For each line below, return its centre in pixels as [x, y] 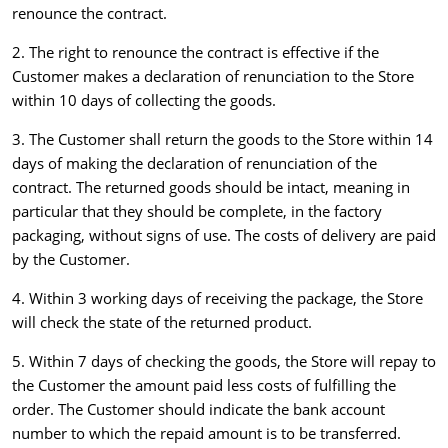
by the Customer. [71, 259]
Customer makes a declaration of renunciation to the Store [213, 76]
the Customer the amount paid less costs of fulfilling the [204, 385]
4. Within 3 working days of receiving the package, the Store [217, 298]
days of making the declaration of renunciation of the [194, 163]
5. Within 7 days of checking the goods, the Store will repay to [224, 361]
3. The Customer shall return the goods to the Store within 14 [222, 139]
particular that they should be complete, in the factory [197, 211]
